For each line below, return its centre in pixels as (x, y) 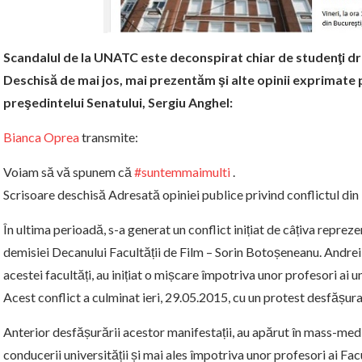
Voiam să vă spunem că (69, 171)
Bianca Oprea (41, 137)
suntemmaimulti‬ (186, 171)
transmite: (109, 137)
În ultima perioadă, (56, 229)
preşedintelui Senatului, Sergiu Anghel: (118, 102)
